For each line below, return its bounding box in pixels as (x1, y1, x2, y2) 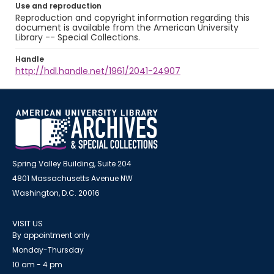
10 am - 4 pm (12, 259, 62, 270)
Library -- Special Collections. (15, 31, 140, 43)
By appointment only (12, 230, 90, 240)
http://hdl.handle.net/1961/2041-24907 (15, 65, 180, 77)
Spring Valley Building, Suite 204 (12, 158, 131, 169)
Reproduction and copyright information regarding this (15, 12, 250, 24)
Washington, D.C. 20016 (12, 188, 100, 198)
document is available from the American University (15, 21, 239, 34)
